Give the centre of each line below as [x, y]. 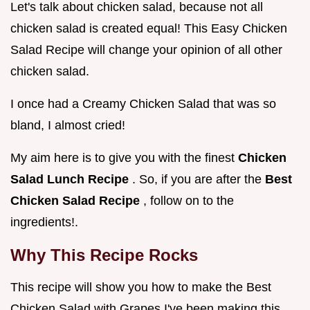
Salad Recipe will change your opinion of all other [146, 50]
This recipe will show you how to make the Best [141, 288]
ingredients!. [44, 222]
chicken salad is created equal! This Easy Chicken [149, 29]
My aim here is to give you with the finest [124, 158]
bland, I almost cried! [68, 126]
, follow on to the [189, 201]
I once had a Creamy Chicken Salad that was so [143, 104]
